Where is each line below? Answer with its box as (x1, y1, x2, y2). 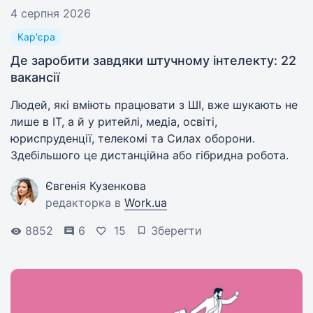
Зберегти (151, 224, 202, 238)
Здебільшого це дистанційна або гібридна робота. (10, 148, 289, 162)
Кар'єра (17, 31, 55, 43)
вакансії (10, 70, 59, 85)
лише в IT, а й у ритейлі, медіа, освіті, (10, 115, 217, 129)
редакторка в (45, 196, 124, 210)
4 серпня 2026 (10, 6, 91, 20)
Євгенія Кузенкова (45, 179, 146, 193)
